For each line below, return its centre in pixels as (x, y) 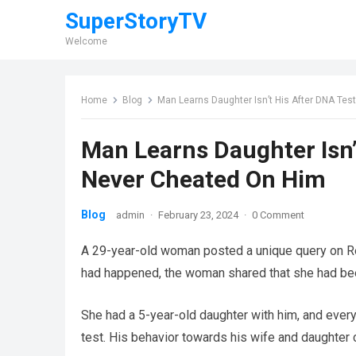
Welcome (86, 41)
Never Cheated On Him (203, 179)
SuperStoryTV (136, 21)
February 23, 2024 (198, 215)
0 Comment (278, 215)
